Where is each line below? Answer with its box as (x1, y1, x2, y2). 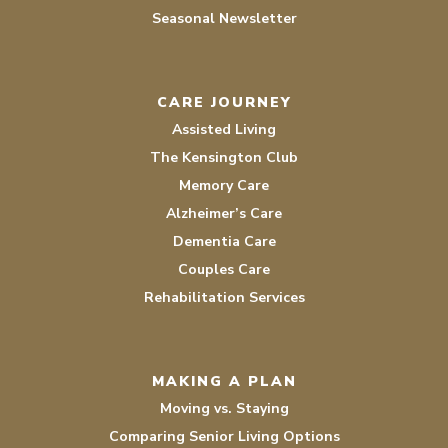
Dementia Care (172, 231, 276, 251)
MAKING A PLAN (151, 371, 297, 391)
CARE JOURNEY (156, 92, 292, 112)
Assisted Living (172, 119, 276, 139)
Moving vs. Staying (159, 398, 289, 418)
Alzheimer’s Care (166, 203, 282, 223)
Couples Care (178, 259, 270, 279)
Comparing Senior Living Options (108, 426, 340, 446)
